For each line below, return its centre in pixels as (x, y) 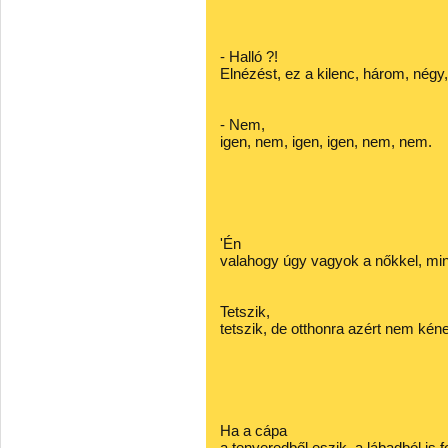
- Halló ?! (249, 56)
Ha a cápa (253, 430)
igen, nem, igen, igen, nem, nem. (326, 141)
